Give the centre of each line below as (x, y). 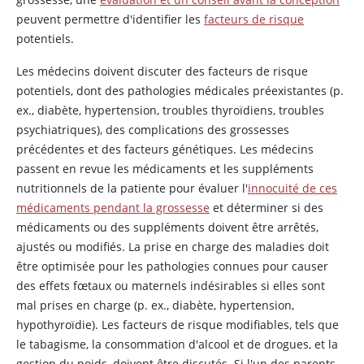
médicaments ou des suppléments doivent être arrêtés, (167, 227)
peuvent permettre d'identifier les (110, 19)
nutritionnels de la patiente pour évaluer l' (132, 188)
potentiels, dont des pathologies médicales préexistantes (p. (180, 91)
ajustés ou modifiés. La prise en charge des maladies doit (173, 247)
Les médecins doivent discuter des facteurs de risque (162, 71)
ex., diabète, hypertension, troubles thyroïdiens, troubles (170, 110)
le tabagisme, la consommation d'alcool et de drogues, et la (177, 344)
